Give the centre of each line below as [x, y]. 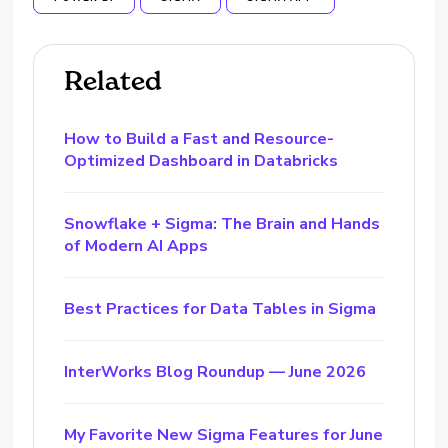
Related [113, 80]
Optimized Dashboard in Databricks [201, 160]
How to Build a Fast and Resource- [199, 138]
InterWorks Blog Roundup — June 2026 [215, 371]
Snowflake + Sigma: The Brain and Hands [222, 223]
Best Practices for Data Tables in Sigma [220, 308]
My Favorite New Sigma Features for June [224, 434]
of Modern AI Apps [136, 245]
